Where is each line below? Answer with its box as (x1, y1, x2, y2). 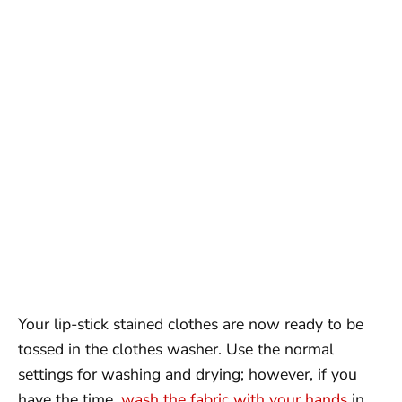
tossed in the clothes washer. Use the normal (18, 338, 334, 360)
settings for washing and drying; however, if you (18, 363, 357, 385)
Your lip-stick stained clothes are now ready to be (18, 313, 363, 335)
